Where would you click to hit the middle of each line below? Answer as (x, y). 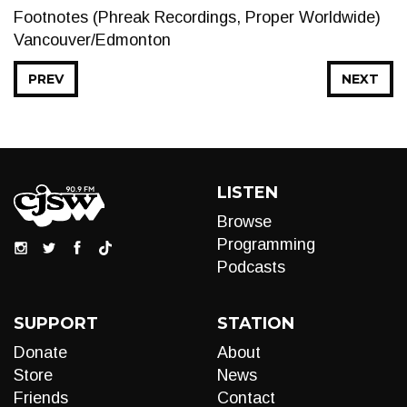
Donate (40, 352)
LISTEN (248, 193)
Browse (244, 222)
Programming (266, 244)
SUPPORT (56, 323)
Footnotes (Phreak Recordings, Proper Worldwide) (197, 17)
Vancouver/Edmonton (92, 40)
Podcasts (251, 267)
